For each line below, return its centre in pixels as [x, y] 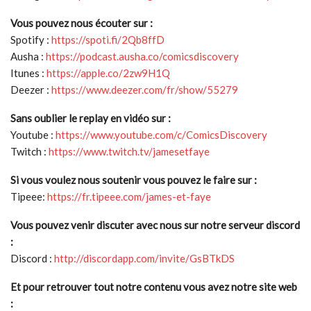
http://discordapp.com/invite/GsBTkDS [144, 259]
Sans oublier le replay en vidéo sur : [91, 118]
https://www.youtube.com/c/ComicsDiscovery [161, 135]
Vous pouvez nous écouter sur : [82, 23]
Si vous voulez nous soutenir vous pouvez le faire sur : [134, 180]
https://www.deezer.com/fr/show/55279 [145, 90]
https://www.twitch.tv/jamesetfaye [129, 152]
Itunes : [28, 73]
